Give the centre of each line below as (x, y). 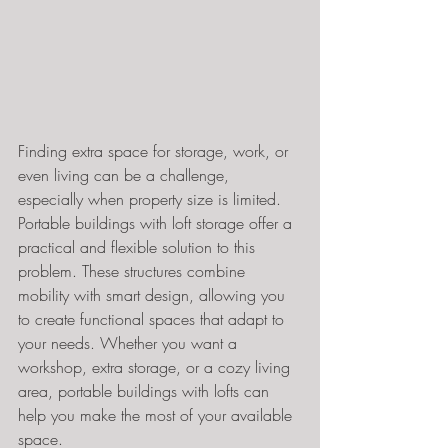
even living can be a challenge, (126, 175)
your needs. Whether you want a (130, 343)
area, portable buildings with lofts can (146, 391)
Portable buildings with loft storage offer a (157, 223)
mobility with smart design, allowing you (154, 295)
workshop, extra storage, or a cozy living (156, 367)
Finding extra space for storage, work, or (155, 151)
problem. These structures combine (134, 271)
